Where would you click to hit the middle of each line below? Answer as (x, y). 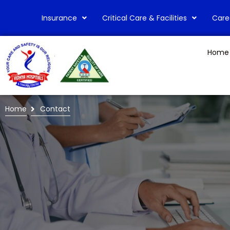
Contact (55, 109)
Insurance (59, 18)
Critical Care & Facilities (145, 18)
